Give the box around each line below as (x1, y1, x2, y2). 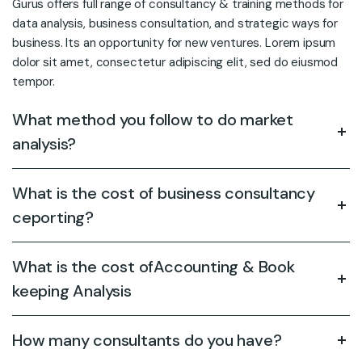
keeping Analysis (12, 280, 132, 301)
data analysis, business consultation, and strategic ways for (12, 15, 339, 32)
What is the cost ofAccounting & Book (12, 255, 295, 277)
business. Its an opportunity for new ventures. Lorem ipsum (12, 34, 336, 51)
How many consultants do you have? (12, 329, 282, 351)
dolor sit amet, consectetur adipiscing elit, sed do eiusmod (12, 53, 339, 70)
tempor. (12, 73, 55, 90)
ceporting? (12, 206, 95, 228)
